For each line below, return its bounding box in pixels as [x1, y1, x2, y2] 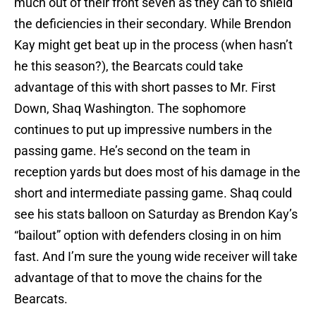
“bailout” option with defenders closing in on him [14, 228, 281, 243]
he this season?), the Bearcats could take [14, 59, 243, 74]
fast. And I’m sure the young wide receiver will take [14, 249, 298, 265]
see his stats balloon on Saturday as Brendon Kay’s [14, 207, 298, 222]
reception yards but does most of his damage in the [14, 164, 300, 180]
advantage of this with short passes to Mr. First [14, 80, 276, 95]
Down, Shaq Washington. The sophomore [14, 101, 246, 116]
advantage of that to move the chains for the [14, 270, 262, 286]
